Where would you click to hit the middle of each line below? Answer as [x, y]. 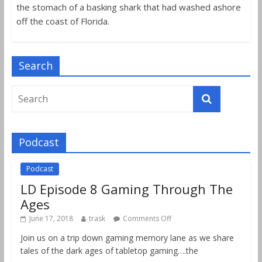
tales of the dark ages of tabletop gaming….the [109, 251]
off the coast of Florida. [63, 21]
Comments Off [147, 219]
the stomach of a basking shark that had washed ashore [128, 7]
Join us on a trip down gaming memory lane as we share [127, 238]
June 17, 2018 [51, 219]
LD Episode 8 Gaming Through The [126, 189]
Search [35, 66]
